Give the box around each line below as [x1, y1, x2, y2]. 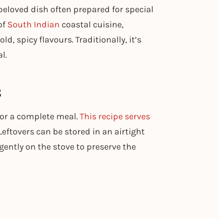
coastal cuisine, [60, 19, 124, 30]
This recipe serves [80, 110, 150, 122]
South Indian [7, 19, 60, 30]
